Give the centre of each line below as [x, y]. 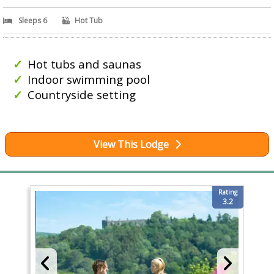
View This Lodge [131, 144]
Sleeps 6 [33, 21]
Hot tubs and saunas [84, 64]
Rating [228, 192]
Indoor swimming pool [89, 80]
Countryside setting [82, 95]
